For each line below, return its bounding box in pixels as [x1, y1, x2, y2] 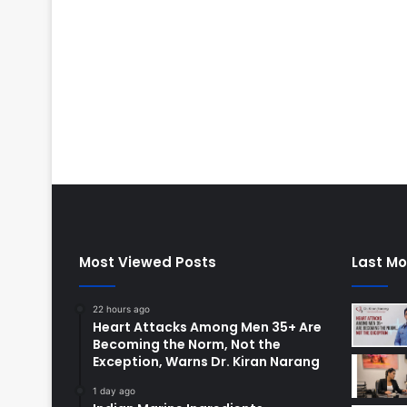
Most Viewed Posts [79, 253, 216, 273]
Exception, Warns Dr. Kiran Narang [93, 352, 320, 372]
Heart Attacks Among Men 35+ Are [93, 318, 322, 337]
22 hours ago [93, 303, 150, 315]
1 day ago [93, 385, 135, 397]
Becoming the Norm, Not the [93, 335, 281, 354]
